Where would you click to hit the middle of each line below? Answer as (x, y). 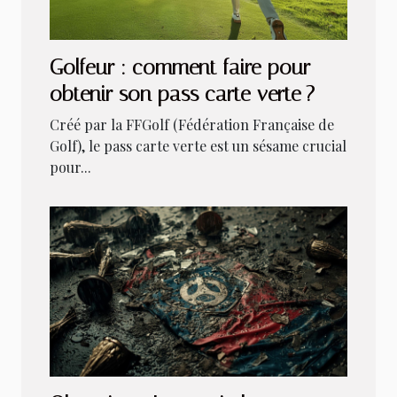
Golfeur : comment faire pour (180, 68)
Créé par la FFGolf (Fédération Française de (192, 125)
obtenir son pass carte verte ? (182, 94)
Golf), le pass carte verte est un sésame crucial (198, 146)
